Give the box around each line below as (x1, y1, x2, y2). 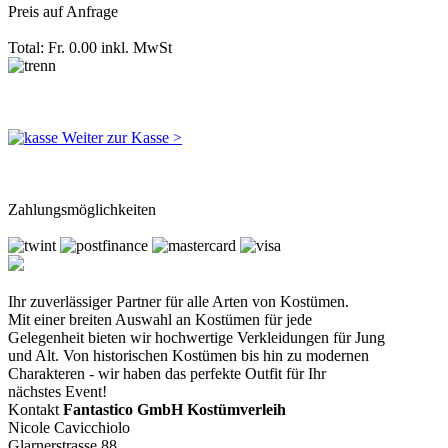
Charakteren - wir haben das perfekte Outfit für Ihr (8, 365, 326, 382)
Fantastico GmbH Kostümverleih (63, 401, 286, 418)
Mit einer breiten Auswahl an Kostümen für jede (8, 311, 312, 328)
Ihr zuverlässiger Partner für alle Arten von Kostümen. (8, 293, 349, 310)
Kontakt (8, 401, 59, 418)
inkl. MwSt (101, 39, 172, 56)
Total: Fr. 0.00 (8, 39, 101, 56)
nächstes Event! (8, 383, 107, 400)
